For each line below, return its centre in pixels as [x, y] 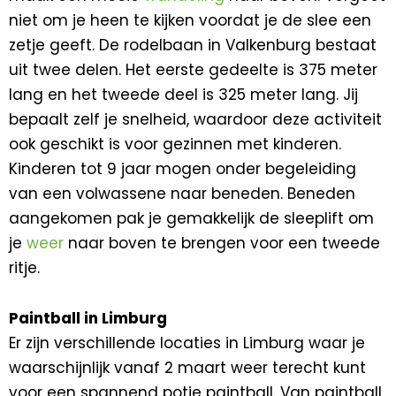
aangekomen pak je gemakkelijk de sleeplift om [191, 218]
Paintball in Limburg [88, 319]
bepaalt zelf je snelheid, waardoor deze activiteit [195, 119]
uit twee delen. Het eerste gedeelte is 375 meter [193, 69]
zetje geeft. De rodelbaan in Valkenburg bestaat [193, 45]
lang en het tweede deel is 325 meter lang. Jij [183, 94]
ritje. [24, 267]
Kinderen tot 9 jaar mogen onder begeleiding [183, 168]
